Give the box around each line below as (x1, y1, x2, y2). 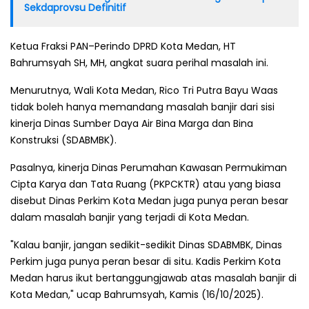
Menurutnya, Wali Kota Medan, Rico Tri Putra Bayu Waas (10, 83, 278, 97)
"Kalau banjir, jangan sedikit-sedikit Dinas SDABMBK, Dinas (10, 237, 282, 252)
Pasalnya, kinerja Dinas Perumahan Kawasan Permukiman (10, 160, 287, 175)
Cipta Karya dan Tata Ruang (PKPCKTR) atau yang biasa (10, 177, 281, 191)
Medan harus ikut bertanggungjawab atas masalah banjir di (10, 270, 297, 285)
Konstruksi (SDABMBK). (10, 132, 117, 147)
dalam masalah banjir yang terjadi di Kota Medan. (10, 210, 249, 224)
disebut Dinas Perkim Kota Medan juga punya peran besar (10, 193, 288, 208)
